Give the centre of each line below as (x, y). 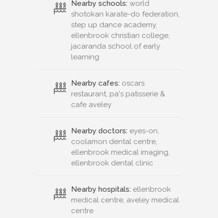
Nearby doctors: (99, 131)
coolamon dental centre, (114, 141)
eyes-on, (143, 131)
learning (85, 57)
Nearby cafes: (95, 83)
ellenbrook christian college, (120, 35)
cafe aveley (91, 104)
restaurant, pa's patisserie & (118, 94)
